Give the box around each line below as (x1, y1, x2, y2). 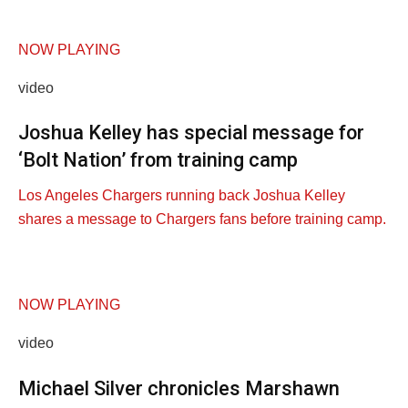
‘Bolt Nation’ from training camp (18, 148, 298, 172)
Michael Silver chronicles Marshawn (18, 376, 340, 400)
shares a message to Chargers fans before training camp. (18, 211, 386, 228)
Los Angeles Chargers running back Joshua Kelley (18, 188, 345, 204)
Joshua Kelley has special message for (18, 121, 364, 145)
